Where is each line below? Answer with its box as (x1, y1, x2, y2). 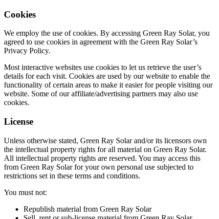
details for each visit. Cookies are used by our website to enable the (4, 72, 210, 81)
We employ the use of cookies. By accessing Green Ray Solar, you (4, 29, 210, 38)
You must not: (4, 188, 47, 197)
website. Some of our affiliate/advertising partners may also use (4, 89, 198, 98)
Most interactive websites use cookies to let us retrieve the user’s (4, 63, 201, 72)
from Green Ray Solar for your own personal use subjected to (4, 162, 194, 171)
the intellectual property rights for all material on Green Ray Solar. (4, 145, 207, 153)
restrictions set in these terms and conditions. (4, 171, 140, 180)
